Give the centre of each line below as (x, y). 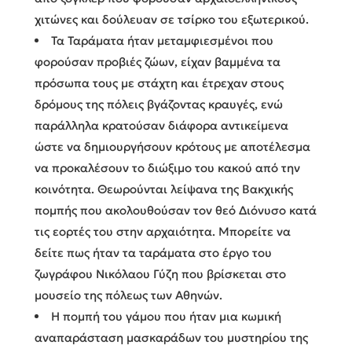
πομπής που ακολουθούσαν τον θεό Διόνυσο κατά (176, 210)
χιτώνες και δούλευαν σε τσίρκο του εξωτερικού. (172, 19)
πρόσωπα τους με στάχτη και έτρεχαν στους (159, 82)
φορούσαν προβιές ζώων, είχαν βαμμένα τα (158, 61)
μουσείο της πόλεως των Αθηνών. (128, 295)
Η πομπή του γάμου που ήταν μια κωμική (166, 316)
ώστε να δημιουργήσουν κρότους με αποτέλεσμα (172, 146)
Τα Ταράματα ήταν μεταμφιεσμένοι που (162, 40)
